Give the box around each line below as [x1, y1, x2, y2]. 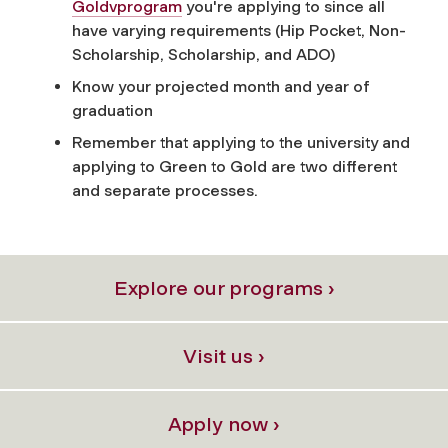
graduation [72, 100, 153, 120]
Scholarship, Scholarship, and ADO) [72, 44, 335, 64]
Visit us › [183, 343, 265, 368]
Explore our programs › [113, 275, 335, 300]
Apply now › [168, 411, 280, 436]
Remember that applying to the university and [72, 132, 410, 152]
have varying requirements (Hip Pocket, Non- [72, 20, 406, 40]
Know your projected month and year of [72, 76, 370, 96]
